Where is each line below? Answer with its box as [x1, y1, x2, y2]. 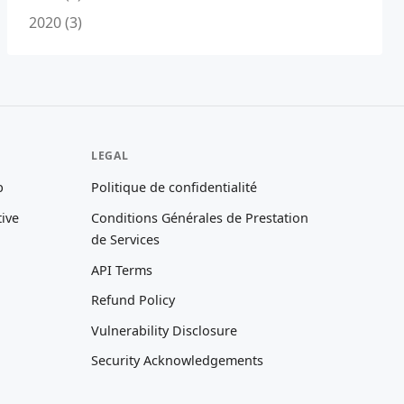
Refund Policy [90, 291, 175, 309]
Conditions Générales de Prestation [90, 209, 308, 226]
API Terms [90, 261, 152, 279]
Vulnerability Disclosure [90, 321, 237, 339]
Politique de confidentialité [90, 179, 257, 197]
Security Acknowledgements [90, 352, 263, 370]
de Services [90, 231, 160, 248]
